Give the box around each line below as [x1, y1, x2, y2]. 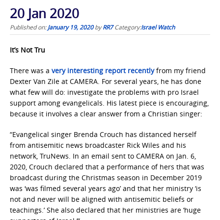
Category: [114, 23, 141, 31]
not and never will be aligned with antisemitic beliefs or [10, 194, 193, 204]
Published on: [10, 23, 48, 31]
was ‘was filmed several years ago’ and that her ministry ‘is [10, 184, 201, 193]
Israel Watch [141, 23, 175, 31]
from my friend [154, 66, 206, 76]
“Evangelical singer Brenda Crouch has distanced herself [10, 130, 196, 139]
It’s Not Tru [10, 45, 45, 55]
